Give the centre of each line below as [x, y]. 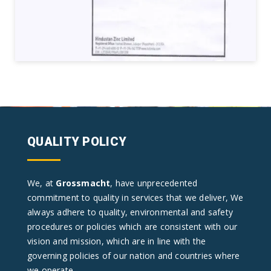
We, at [42, 183]
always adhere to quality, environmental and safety [130, 212]
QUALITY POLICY [77, 141]
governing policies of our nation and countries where [134, 255]
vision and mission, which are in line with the [117, 241]
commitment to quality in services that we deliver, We [135, 197]
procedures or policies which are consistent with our [132, 226]
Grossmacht [83, 183]
